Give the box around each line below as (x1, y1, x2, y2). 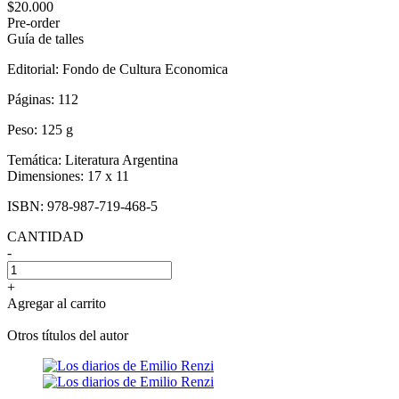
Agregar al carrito (7, 295, 106, 311)
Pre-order (7, 14, 60, 30)
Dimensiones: (7, 167, 87, 183)
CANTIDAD (7, 228, 84, 244)
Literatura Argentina (65, 151, 178, 167)
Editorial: (7, 61, 62, 77)
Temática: (7, 151, 65, 167)
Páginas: (7, 91, 58, 107)
